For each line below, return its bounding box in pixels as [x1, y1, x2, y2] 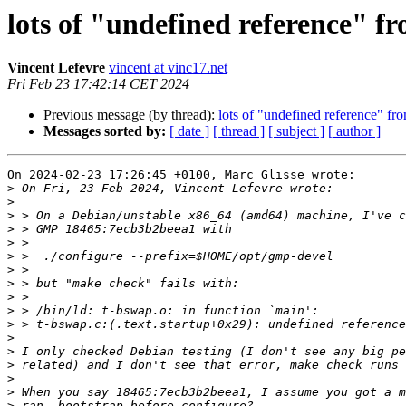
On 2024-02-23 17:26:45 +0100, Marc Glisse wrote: [7, 168, 355, 182]
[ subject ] [268, 123, 324, 140]
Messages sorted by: [43, 123, 166, 140]
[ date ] [169, 123, 209, 140]
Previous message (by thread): [43, 107, 218, 123]
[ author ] [328, 123, 381, 140]
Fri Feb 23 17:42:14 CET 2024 [7, 76, 189, 92]
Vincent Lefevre [7, 60, 105, 76]
